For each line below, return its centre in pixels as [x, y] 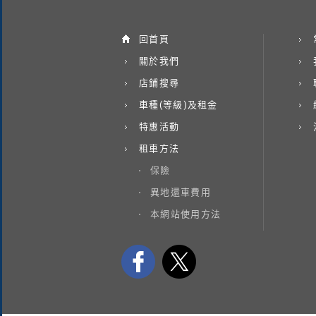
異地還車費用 [181, 192]
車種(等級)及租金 [178, 104]
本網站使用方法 [186, 214]
